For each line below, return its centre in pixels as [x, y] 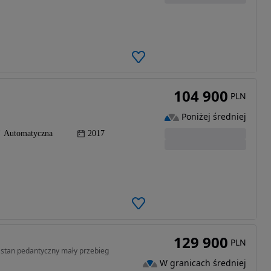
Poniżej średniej [214, 117]
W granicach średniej [203, 263]
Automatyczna [28, 134]
